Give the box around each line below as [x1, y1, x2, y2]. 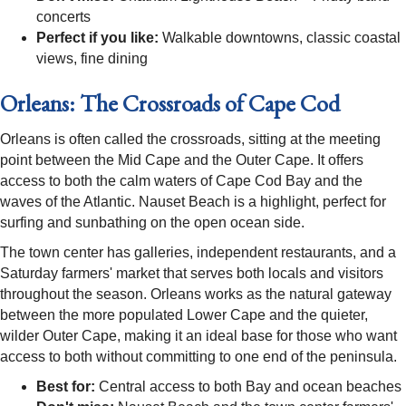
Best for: [36, 379, 95, 395]
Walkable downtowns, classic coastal [159, 30, 401, 46]
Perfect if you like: [36, 30, 159, 46]
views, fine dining [36, 51, 148, 67]
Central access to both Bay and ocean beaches [95, 379, 401, 395]
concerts [36, 9, 91, 25]
